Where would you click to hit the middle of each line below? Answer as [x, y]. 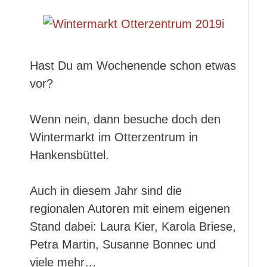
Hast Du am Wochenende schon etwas [133, 66]
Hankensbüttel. [69, 155]
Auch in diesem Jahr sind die [106, 191]
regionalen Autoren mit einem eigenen [130, 209]
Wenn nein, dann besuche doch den [125, 119]
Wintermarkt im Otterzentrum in [114, 137]
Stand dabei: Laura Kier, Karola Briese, [133, 226]
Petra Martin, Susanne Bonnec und [123, 244]
